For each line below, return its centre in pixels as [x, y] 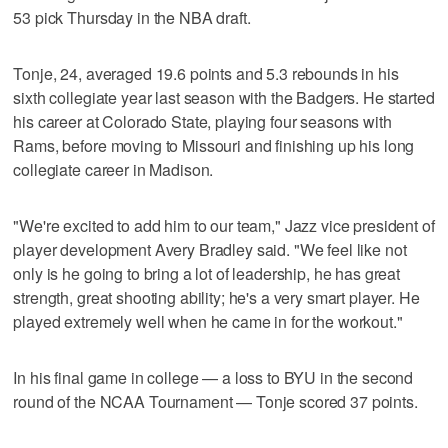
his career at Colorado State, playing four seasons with [202, 121]
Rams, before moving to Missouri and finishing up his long [214, 145]
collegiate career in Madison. [113, 169]
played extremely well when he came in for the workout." [208, 321]
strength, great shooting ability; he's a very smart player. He [216, 297]
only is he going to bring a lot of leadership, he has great [207, 273]
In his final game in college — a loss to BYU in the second [213, 377]
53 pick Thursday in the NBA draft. [132, 17]
